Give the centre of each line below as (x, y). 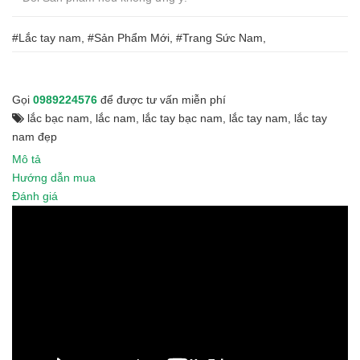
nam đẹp (35, 136)
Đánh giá (35, 196)
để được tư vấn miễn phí (162, 99)
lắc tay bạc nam (182, 118)
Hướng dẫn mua (54, 177)
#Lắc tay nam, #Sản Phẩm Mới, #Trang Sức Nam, (139, 37)
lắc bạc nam (58, 118)
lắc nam (116, 118)
